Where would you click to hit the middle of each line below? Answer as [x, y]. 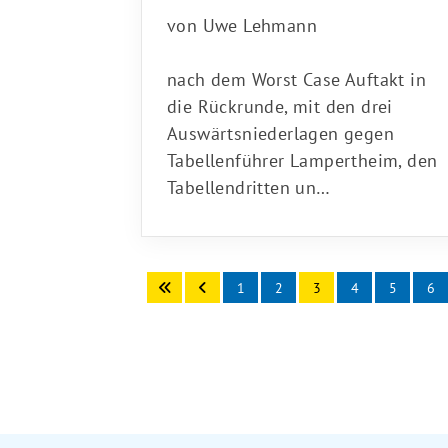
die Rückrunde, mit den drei [280, 100]
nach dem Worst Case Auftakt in [296, 73]
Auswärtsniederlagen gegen [280, 127]
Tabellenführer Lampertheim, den [302, 154]
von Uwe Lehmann [242, 19]
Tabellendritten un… [249, 181]
